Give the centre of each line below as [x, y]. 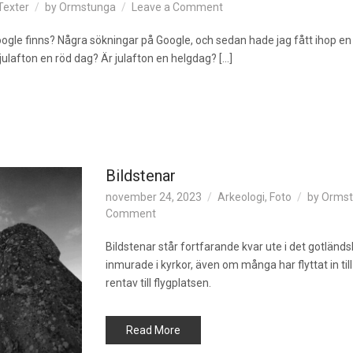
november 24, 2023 [154, 197]
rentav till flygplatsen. [158, 283]
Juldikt [239, 23]
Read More [153, 330]
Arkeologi [241, 197]
